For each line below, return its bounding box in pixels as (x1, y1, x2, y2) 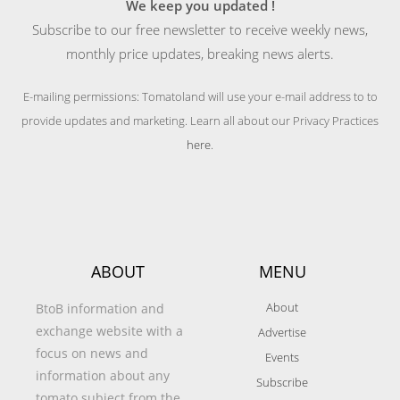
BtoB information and (36, 300, 164, 317)
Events (265, 349, 299, 365)
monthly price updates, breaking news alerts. (66, 45, 334, 62)
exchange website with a (36, 322, 183, 339)
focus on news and (36, 345, 148, 362)
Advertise (258, 324, 306, 340)
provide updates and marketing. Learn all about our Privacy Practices (21, 112, 379, 129)
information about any (36, 367, 170, 384)
